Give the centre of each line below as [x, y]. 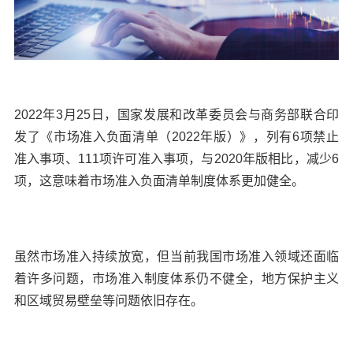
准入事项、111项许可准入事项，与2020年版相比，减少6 [176, 159]
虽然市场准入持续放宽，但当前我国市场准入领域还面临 [176, 257]
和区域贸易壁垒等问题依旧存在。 [108, 301]
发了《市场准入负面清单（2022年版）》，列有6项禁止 [176, 137]
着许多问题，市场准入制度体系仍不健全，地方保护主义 [176, 279]
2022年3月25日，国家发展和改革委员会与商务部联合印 [176, 115]
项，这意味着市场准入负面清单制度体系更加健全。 [159, 181]
